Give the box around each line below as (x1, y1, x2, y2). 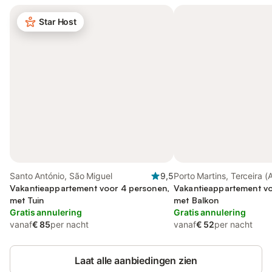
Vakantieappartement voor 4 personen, (10, 183, 170, 193)
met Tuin (10, 195, 44, 205)
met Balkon (174, 195, 219, 205)
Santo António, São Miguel (10, 171, 112, 181)
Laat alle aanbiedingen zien (74, 254, 198, 267)
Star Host (39, 16, 77, 27)
